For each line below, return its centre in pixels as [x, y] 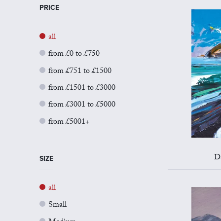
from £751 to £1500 [80, 72]
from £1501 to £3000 [82, 88]
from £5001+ [69, 122]
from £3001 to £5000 [82, 106]
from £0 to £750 [74, 55]
